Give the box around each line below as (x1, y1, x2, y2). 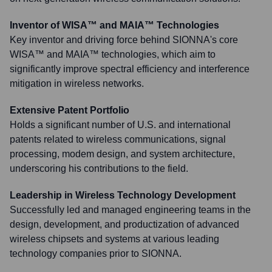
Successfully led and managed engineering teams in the (10, 205, 251, 215)
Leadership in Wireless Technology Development (10, 190, 236, 200)
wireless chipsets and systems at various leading (10, 234, 219, 244)
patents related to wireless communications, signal (10, 134, 226, 144)
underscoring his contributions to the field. (10, 163, 188, 174)
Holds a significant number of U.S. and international (10, 120, 231, 130)
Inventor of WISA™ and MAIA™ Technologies (10, 20, 219, 30)
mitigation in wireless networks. (10, 78, 144, 89)
